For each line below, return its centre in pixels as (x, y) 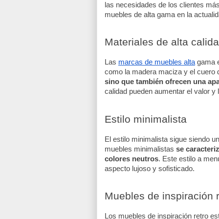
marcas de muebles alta (157, 62)
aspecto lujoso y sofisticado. (150, 168)
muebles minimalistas (140, 149)
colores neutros (131, 159)
